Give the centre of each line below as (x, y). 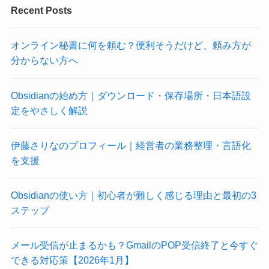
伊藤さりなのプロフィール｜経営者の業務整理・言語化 (131, 145)
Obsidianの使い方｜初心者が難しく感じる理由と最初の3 (133, 195)
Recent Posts (41, 11)
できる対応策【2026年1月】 (72, 260)
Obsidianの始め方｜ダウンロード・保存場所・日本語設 (131, 95)
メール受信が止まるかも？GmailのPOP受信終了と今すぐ (134, 245)
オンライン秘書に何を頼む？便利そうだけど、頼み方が (131, 45)
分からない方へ (44, 60)
